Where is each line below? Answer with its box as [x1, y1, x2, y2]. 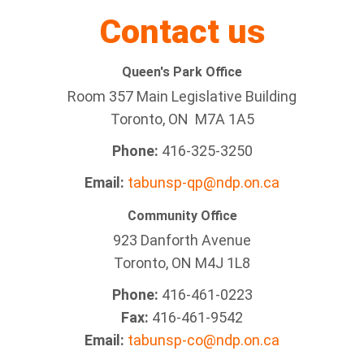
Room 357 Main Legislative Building [67, 88, 297, 105]
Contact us [99, 12, 265, 51]
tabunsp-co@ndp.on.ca [128, 331, 279, 349]
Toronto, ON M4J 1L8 [114, 254, 250, 271]
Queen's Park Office [122, 64, 242, 80]
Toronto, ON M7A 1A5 [110, 110, 254, 128]
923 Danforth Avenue [113, 232, 251, 249]
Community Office [127, 208, 237, 223]
